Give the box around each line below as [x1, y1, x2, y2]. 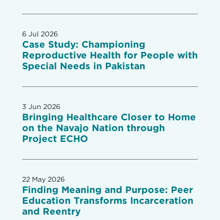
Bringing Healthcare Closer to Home [22, 111, 196, 123]
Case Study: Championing [22, 39, 145, 50]
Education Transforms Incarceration [22, 195, 193, 206]
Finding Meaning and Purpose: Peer [22, 184, 193, 195]
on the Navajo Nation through [22, 122, 165, 134]
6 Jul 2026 [22, 30, 58, 38]
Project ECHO [22, 133, 88, 144]
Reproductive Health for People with [22, 50, 198, 61]
